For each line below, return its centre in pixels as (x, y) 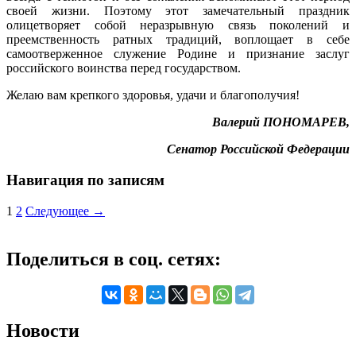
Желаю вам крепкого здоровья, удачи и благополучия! (153, 95)
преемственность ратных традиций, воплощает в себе (178, 40)
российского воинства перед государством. (124, 68)
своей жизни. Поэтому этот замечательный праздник (178, 11)
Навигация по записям (85, 180)
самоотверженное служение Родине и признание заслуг (178, 54)
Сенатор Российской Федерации (258, 149)
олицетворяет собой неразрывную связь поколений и (178, 25)
